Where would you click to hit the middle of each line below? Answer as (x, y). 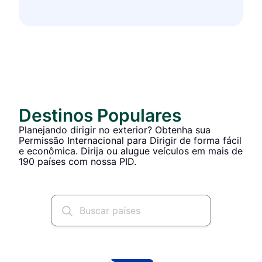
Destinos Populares (100, 115)
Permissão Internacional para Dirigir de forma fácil (130, 140)
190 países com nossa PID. (77, 161)
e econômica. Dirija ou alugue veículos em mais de (131, 151)
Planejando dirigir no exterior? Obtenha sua (115, 130)
